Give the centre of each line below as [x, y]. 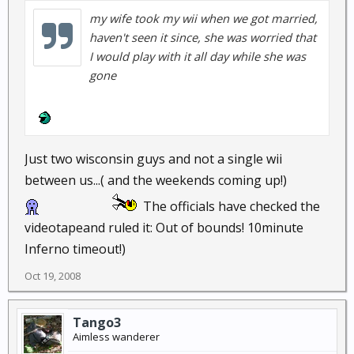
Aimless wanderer [116, 337]
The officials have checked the [232, 206]
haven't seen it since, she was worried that [203, 37]
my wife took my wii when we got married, [203, 18]
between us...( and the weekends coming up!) [156, 180]
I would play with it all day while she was [198, 56]
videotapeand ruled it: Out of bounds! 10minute [164, 228]
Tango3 [97, 322]
